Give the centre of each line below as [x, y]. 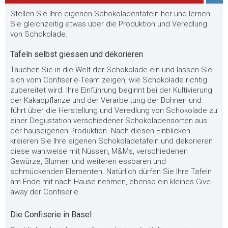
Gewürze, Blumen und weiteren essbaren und [88, 161]
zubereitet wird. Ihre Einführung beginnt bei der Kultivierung [111, 90]
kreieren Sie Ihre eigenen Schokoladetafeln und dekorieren [111, 141]
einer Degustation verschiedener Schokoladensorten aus [109, 121]
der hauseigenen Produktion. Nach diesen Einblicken [100, 131]
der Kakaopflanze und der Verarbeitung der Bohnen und [106, 100]
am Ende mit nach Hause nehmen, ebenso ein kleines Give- [111, 182]
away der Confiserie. [45, 192]
